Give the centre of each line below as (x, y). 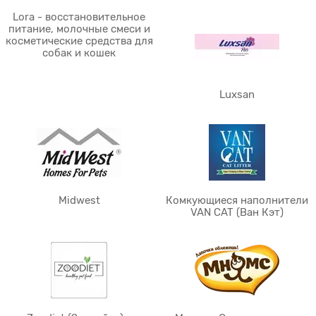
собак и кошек (79, 53)
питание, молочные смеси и (79, 29)
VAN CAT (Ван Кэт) (237, 212)
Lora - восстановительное (79, 17)
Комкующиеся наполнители (237, 200)
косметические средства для (79, 41)
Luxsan (237, 95)
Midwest (79, 200)
